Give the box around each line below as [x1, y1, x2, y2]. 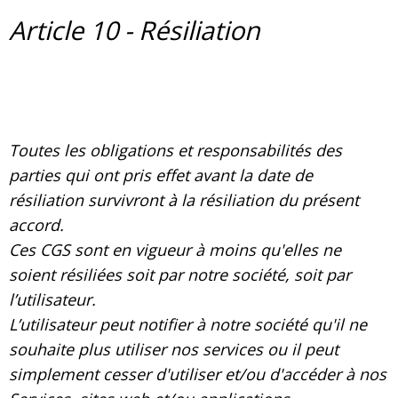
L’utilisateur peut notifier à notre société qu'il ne [9, 314, 367, 336]
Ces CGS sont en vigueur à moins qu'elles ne [9, 239, 341, 261]
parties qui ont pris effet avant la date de [9, 164, 313, 187]
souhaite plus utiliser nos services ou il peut [9, 338, 338, 361]
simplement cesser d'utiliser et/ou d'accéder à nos [9, 363, 386, 386]
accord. [9, 214, 64, 236]
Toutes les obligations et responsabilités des [9, 139, 342, 162]
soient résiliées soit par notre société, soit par [9, 264, 351, 286]
